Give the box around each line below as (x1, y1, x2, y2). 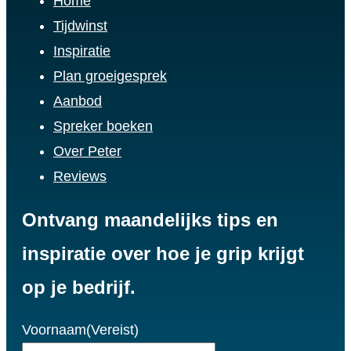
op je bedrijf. (22, 277, 136, 298)
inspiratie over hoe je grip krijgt (22, 243, 304, 264)
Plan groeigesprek (53, 68, 167, 84)
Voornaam (22, 322, 86, 338)
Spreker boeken (53, 118, 153, 134)
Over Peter (53, 143, 121, 159)
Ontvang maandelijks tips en (22, 209, 278, 230)
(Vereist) (86, 322, 139, 338)
